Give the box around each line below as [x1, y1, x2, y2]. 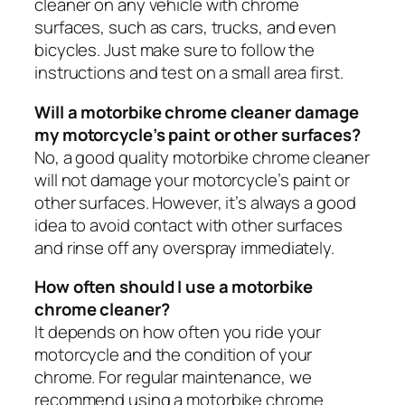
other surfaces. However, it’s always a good [34, 190, 356, 214]
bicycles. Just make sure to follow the [34, 38, 316, 62]
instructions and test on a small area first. [34, 61, 344, 85]
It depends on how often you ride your [34, 320, 322, 344]
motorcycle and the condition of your [34, 343, 313, 367]
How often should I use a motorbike [34, 275, 313, 299]
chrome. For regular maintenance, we [34, 365, 312, 390]
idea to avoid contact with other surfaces [34, 212, 343, 237]
